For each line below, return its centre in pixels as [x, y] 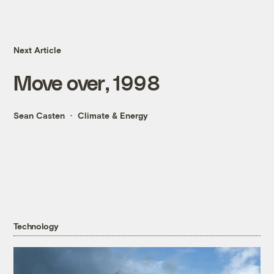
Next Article [38, 50]
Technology [36, 226]
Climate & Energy [113, 116]
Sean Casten [39, 116]
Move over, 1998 [87, 83]
